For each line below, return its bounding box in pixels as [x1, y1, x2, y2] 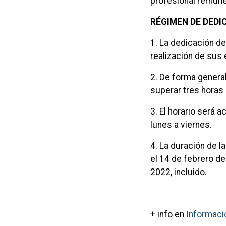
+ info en [150, 209, 187, 219]
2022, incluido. [150, 166, 207, 177]
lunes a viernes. [150, 119, 212, 130]
